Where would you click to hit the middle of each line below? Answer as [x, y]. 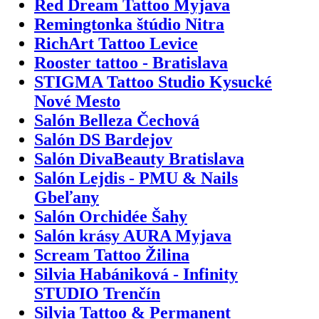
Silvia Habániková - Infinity [136, 274]
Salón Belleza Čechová [117, 120]
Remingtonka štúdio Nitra [129, 24]
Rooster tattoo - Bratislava [131, 62]
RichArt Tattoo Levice [116, 43]
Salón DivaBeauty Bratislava [139, 158]
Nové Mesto [77, 101]
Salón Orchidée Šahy [111, 216]
